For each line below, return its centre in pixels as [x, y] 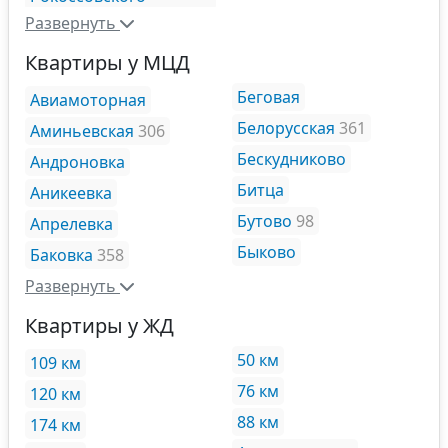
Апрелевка [71, 223]
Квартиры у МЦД [107, 62]
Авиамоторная [88, 99]
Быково [266, 251]
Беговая [268, 96]
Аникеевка [71, 192]
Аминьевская [82, 130]
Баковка [61, 254]
